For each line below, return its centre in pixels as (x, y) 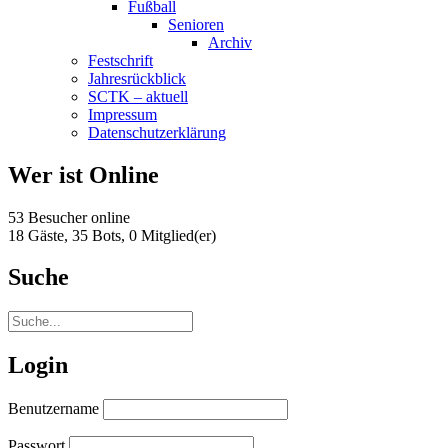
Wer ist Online (83, 174)
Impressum (122, 114)
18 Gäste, (38, 235)
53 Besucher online (69, 217)
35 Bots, (98, 235)
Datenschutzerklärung (157, 132)
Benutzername (53, 409)
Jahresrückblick (137, 78)
